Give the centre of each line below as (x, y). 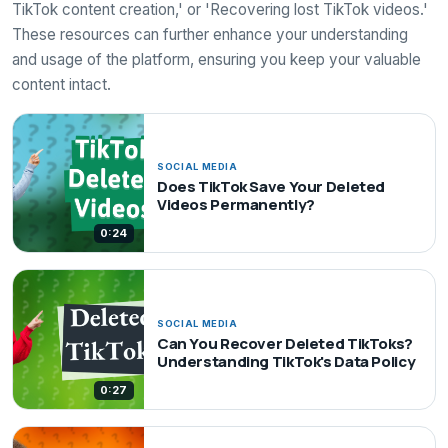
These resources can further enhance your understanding (210, 35)
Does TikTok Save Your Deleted (271, 186)
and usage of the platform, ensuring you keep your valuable (216, 60)
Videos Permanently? (235, 204)
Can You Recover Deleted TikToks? (284, 343)
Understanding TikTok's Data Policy (286, 361)
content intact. (61, 85)
